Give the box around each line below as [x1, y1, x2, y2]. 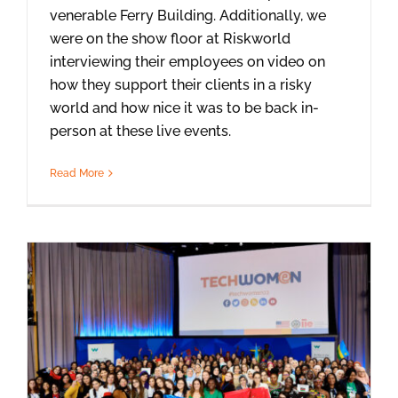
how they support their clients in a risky [50, 76, 312, 93]
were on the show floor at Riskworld [50, 29, 291, 47]
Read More [50, 166, 104, 179]
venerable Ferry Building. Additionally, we [50, 6, 326, 24]
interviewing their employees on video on [50, 52, 325, 70]
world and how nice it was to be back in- [50, 99, 319, 116]
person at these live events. [50, 122, 235, 139]
